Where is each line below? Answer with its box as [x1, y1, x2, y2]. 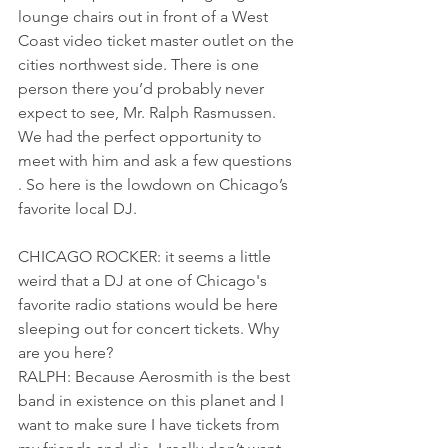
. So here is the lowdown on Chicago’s [18, 174, 292, 194]
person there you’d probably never [18, 78, 268, 98]
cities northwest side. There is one [18, 54, 263, 74]
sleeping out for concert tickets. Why [18, 318, 283, 338]
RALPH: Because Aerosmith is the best [18, 366, 294, 386]
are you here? [18, 342, 113, 362]
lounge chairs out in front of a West [18, 6, 272, 26]
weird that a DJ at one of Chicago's [18, 270, 271, 290]
